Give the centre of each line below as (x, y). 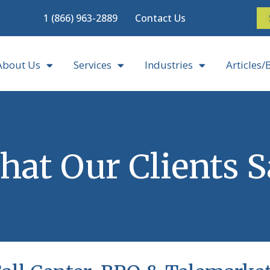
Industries (168, 65)
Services (92, 65)
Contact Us (160, 18)
